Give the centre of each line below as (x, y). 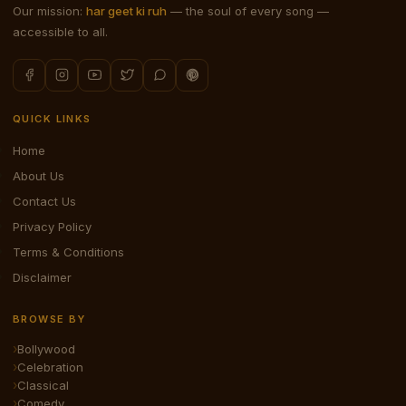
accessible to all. (60, 31)
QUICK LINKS (52, 118)
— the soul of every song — (248, 10)
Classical (43, 385)
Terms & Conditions (68, 251)
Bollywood (46, 348)
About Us (39, 175)
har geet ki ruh (126, 10)
